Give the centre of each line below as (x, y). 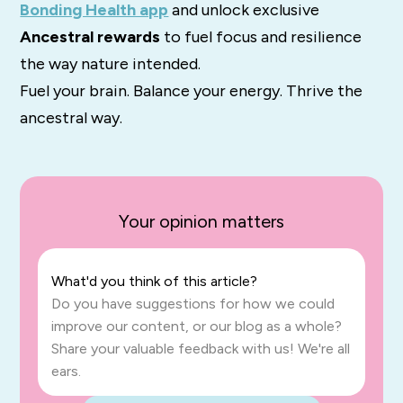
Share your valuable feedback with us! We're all (201, 349)
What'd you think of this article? (155, 282)
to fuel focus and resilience (261, 37)
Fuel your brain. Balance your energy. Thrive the (192, 91)
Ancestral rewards (90, 37)
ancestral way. (72, 118)
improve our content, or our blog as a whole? (197, 327)
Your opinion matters (201, 222)
